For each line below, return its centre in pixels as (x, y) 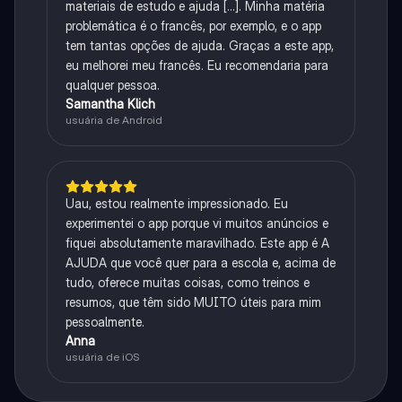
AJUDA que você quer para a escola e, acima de (200, 263)
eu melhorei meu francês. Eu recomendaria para (197, 66)
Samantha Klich (110, 104)
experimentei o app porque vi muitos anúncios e (197, 223)
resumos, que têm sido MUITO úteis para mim (193, 302)
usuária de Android (114, 120)
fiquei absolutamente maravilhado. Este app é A (197, 243)
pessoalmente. (105, 322)
